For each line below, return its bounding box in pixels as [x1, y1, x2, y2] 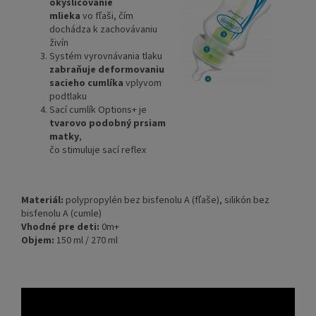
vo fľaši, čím [80, 9, 133, 24]
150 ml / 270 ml [54, 233, 118, 248]
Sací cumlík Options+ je [49, 103, 147, 118]
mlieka [49, 9, 80, 24]
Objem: [21, 233, 54, 248]
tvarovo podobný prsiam [49, 116, 166, 131]
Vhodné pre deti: [21, 220, 99, 235]
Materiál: [21, 193, 63, 208]
